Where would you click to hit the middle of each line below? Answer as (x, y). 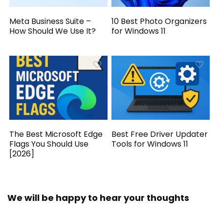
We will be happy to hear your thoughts (98, 198)
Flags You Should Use (49, 144)
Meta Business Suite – (50, 21)
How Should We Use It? (53, 31)
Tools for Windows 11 (150, 144)
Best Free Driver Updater (160, 134)
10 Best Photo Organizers (159, 21)
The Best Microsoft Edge (56, 134)
